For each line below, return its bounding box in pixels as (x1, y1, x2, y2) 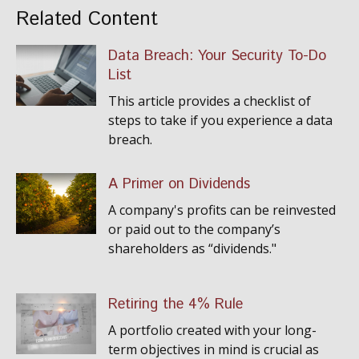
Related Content (16, 6, 158, 33)
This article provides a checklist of (108, 92, 311, 110)
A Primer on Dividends (108, 174, 250, 195)
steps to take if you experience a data (108, 111, 333, 129)
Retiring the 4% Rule (108, 294, 243, 315)
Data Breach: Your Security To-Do (108, 46, 326, 67)
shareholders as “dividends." (108, 240, 276, 257)
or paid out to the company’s (108, 220, 280, 238)
